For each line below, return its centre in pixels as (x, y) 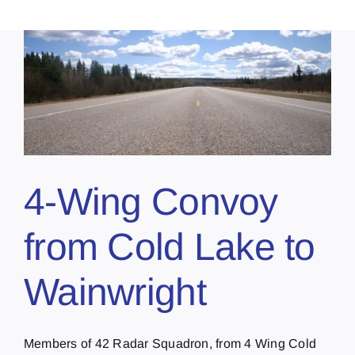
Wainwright (115, 292)
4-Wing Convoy (151, 201)
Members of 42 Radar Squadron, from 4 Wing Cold (170, 343)
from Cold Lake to (170, 246)
